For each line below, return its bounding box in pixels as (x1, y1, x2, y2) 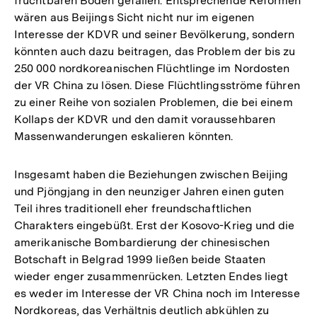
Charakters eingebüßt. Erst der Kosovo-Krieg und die (14, 218, 295, 232)
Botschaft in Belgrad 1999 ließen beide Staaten (14, 252, 266, 266)
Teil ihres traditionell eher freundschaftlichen (14, 201, 252, 215)
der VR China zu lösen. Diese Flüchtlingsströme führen (14, 78, 300, 92)
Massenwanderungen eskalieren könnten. (14, 129, 234, 143)
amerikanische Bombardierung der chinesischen (14, 235, 270, 249)
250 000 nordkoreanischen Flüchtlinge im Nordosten (14, 61, 290, 75)
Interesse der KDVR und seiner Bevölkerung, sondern (14, 27, 295, 41)
